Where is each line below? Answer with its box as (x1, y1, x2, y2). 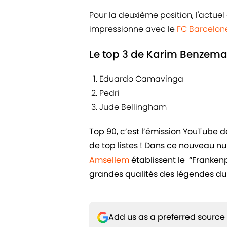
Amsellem (89, 154, 129, 166)
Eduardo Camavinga (99, 73, 183, 85)
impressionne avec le (89, 23, 177, 35)
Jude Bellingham (99, 101, 167, 113)
